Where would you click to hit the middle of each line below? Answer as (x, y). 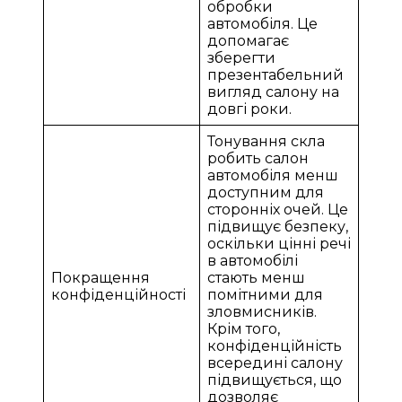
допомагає (248, 40)
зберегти (241, 57)
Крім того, (244, 328)
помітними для (265, 294)
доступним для (266, 192)
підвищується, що (275, 380)
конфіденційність (275, 345)
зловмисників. (262, 311)
